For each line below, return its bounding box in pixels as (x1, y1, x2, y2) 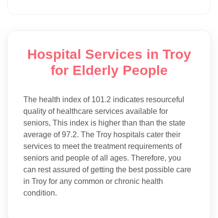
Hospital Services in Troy (27, 46, 191, 62)
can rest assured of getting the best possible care (23, 165, 191, 174)
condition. (23, 188, 57, 197)
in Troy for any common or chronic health (23, 177, 163, 185)
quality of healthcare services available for (23, 107, 168, 115)
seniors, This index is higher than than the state (23, 118, 185, 127)
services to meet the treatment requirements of (23, 142, 182, 150)
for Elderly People (50, 62, 168, 78)
